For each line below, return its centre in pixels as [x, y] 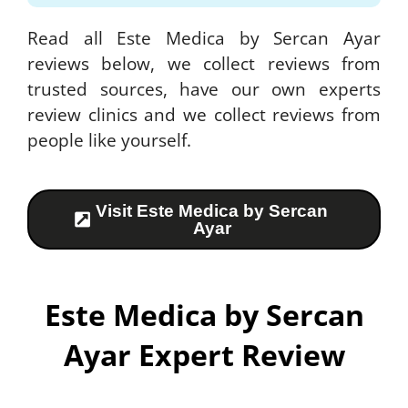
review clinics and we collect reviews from [204, 114]
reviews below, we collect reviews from [204, 63]
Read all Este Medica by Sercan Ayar [204, 37]
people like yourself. [112, 139]
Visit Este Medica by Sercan [212, 210]
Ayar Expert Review [204, 354]
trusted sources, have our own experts [204, 88]
